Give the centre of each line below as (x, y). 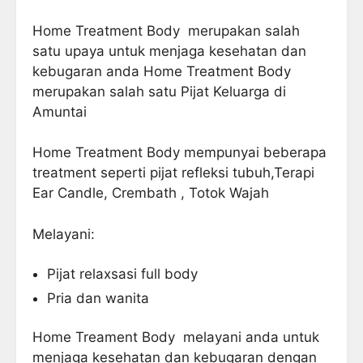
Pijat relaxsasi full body (122, 274)
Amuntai (60, 111)
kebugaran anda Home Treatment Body (162, 71)
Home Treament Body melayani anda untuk (176, 337)
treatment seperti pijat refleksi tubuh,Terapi (173, 173)
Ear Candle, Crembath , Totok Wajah (151, 193)
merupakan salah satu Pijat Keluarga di (159, 91)
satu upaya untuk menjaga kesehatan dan (169, 51)
